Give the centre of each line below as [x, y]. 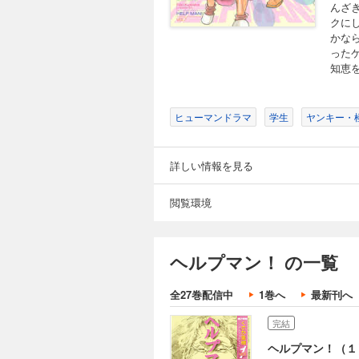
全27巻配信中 [202, 294]
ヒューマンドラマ [213, 117]
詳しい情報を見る [212, 165]
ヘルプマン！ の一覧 [254, 262]
